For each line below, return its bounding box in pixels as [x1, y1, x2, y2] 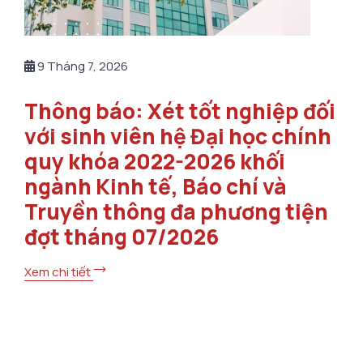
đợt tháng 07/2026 [24, 221, 219, 251]
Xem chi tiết [24, 263, 93, 280]
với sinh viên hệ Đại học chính [24, 121, 331, 151]
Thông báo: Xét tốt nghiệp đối [24, 96, 335, 126]
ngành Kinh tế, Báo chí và [24, 171, 287, 201]
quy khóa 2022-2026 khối [24, 146, 285, 176]
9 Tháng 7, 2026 [35, 57, 128, 75]
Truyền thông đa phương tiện [24, 196, 328, 226]
